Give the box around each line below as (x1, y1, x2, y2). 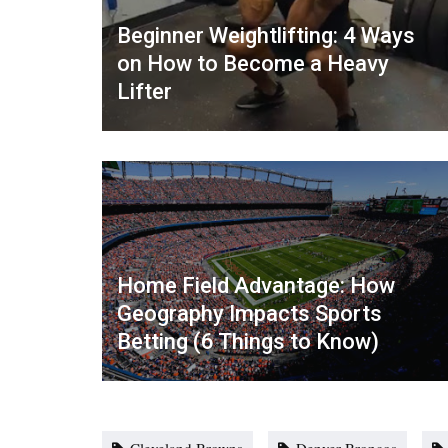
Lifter (117, 78, 172, 104)
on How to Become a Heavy (117, 50, 389, 76)
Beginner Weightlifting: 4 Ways (117, 22, 415, 48)
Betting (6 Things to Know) (117, 329, 379, 355)
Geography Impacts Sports (117, 301, 382, 327)
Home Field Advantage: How (117, 273, 395, 299)
